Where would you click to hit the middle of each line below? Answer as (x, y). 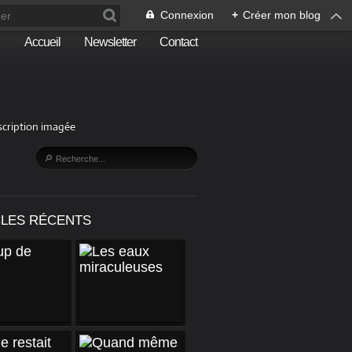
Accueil (42, 42)
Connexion (187, 15)
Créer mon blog (282, 15)
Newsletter (110, 42)
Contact (178, 42)
